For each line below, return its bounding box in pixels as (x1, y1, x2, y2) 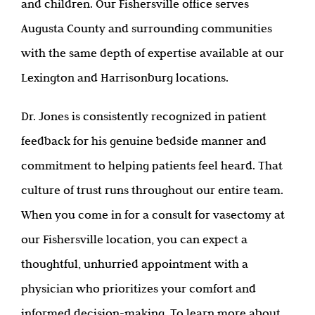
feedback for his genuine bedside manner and (21, 133, 266, 148)
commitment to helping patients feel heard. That (21, 157, 283, 172)
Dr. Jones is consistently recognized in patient (21, 108, 266, 123)
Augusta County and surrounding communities (21, 20, 272, 35)
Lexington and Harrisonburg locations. (21, 70, 229, 84)
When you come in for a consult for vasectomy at (21, 207, 285, 221)
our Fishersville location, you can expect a (21, 231, 247, 246)
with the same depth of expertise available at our (21, 45, 284, 60)
